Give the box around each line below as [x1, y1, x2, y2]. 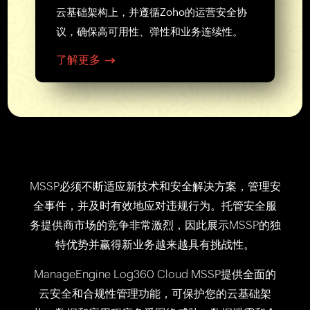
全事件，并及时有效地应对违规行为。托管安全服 [33, 199, 277, 212]
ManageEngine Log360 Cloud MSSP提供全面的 [34, 267, 276, 281]
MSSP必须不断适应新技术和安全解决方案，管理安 [29, 179, 281, 193]
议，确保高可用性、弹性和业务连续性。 [56, 25, 244, 37]
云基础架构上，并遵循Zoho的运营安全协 [56, 6, 248, 18]
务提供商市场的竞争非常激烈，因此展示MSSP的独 [29, 218, 281, 232]
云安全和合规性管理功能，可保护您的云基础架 [39, 286, 271, 300]
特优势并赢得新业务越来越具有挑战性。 [55, 237, 255, 251]
